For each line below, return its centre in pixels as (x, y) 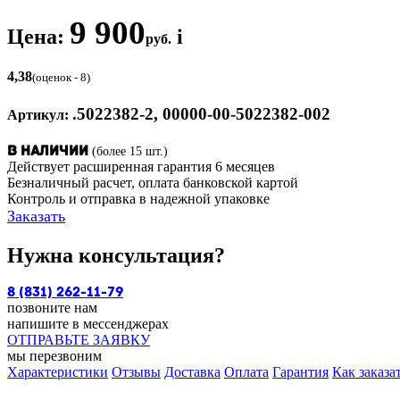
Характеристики (58, 371)
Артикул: (38, 114)
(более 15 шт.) (130, 151)
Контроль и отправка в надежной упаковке (138, 199)
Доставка (192, 371)
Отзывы (136, 371)
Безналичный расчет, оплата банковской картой (153, 183)
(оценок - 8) (61, 78)
